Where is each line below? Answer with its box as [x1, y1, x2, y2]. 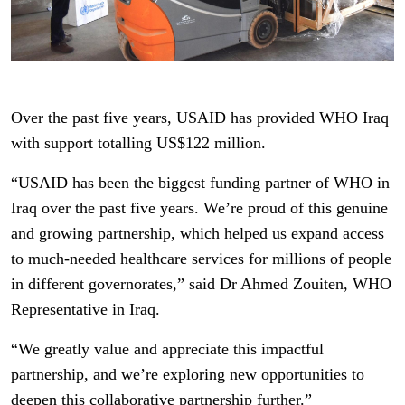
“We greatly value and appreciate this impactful [11, 339, 324, 358]
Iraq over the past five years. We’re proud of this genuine [11, 198, 388, 217]
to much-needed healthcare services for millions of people [11, 249, 391, 268]
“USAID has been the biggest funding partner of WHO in [11, 173, 390, 192]
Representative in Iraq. [11, 299, 160, 318]
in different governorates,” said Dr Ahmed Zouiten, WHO [11, 274, 391, 293]
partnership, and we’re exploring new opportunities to [11, 364, 364, 383]
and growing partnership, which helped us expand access [11, 223, 384, 242]
